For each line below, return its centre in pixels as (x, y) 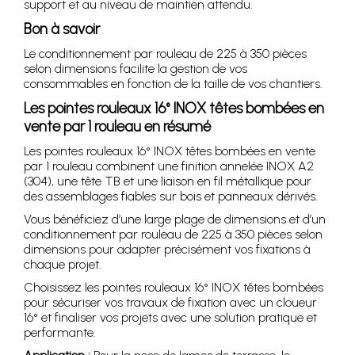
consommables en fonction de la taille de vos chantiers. (173, 83)
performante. (60, 332)
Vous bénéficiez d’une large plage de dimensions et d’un (175, 219)
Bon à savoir (62, 29)
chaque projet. (63, 264)
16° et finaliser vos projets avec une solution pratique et (170, 317)
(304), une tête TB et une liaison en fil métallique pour (168, 181)
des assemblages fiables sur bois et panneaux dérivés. (171, 196)
